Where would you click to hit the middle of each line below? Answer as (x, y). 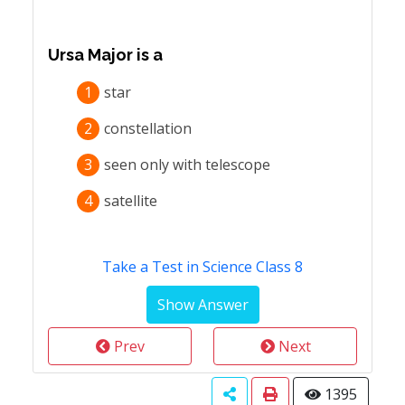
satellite (131, 201)
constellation (148, 128)
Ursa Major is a (105, 55)
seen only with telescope (187, 165)
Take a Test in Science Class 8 (202, 267)
